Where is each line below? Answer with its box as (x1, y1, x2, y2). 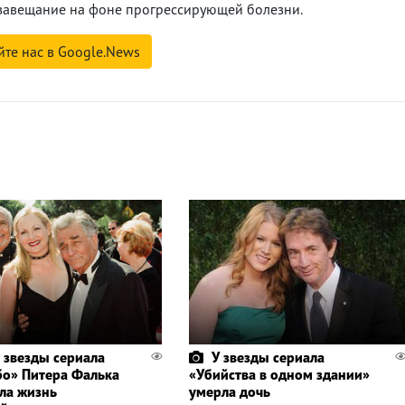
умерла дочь (188, 381, 270, 400)
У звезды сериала (211, 347, 325, 366)
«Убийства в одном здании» (188, 364, 370, 383)
